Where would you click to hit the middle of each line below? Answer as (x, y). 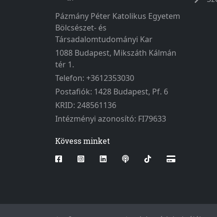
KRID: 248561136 (86, 105)
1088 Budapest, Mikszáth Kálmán (116, 53)
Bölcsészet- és (81, 27)
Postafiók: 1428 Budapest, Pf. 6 (112, 91)
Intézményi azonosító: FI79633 (111, 118)
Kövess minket (83, 140)
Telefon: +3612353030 (95, 78)
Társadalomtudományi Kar (104, 39)
